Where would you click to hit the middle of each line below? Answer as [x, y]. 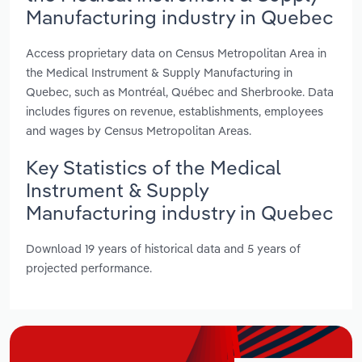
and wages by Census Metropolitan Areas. [139, 130]
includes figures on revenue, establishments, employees [175, 111]
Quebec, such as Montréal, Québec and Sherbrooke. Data [180, 91]
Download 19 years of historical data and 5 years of [163, 249]
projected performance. [89, 268]
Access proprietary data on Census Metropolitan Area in [176, 53]
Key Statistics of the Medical [154, 167]
